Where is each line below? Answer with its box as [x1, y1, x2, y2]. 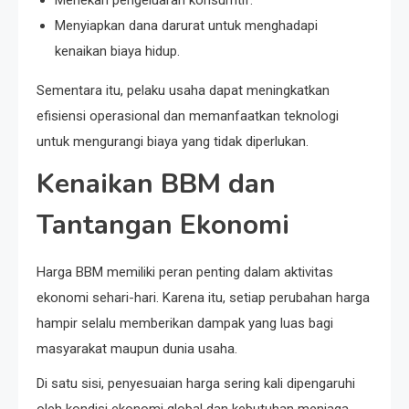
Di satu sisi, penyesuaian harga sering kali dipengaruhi [37, 374, 355, 392]
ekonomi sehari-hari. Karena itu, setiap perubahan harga [37, 288, 370, 306]
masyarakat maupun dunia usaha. [37, 340, 237, 357]
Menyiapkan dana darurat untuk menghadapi [55, 16, 318, 34]
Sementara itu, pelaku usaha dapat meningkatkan [37, 81, 330, 99]
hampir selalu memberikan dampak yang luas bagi [37, 314, 333, 331]
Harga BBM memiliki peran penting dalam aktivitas [37, 263, 333, 280]
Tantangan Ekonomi [37, 205, 289, 244]
